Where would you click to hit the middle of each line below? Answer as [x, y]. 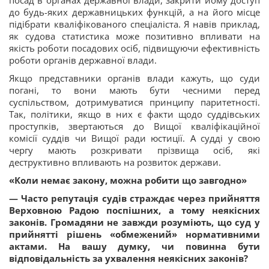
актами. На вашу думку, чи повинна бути [134, 246]
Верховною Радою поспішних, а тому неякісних [134, 210]
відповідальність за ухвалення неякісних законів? [128, 258]
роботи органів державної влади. [83, 60]
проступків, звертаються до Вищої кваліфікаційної [134, 126]
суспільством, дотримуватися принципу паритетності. [134, 102]
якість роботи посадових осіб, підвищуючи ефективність [134, 48]
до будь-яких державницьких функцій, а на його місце [134, 12]
